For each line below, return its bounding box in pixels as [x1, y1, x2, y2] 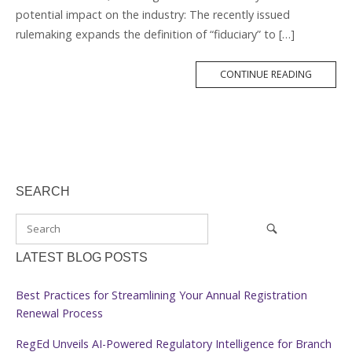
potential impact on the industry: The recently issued [16, 6, 290, 22]
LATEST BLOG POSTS [16, 250, 148, 264]
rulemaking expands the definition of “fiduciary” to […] [16, 26, 295, 42]
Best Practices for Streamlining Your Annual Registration [16, 287, 307, 302]
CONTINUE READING [220, 67, 312, 81]
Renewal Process [16, 305, 106, 321]
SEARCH [16, 184, 70, 198]
